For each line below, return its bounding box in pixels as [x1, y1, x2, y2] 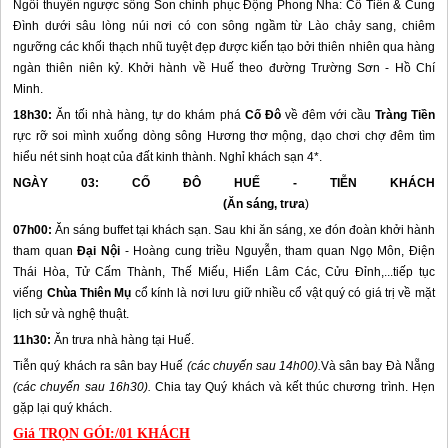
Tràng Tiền [374, 108, 435, 122]
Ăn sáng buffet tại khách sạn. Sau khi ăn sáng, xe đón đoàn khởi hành [52, 223, 435, 237]
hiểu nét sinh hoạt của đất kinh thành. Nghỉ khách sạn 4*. [13, 150, 323, 164]
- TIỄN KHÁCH [259, 176, 435, 190]
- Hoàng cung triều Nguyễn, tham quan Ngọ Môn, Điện [120, 244, 435, 258]
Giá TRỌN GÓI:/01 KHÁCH [13, 426, 191, 441]
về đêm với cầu [280, 108, 375, 122]
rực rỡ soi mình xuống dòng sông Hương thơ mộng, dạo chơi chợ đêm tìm [13, 129, 435, 143]
